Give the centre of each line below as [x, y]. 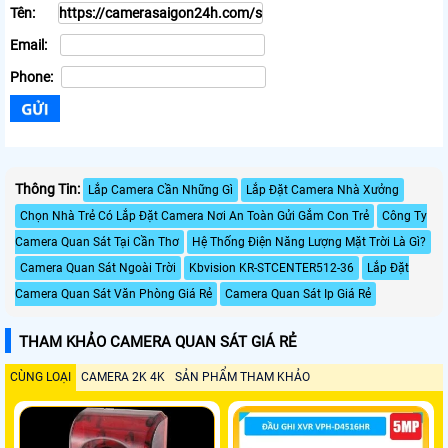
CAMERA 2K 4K [123, 376]
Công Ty [404, 215]
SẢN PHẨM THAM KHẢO [242, 376]
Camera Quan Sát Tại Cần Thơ [97, 241]
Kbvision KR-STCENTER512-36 [271, 267]
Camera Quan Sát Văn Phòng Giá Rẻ [113, 293]
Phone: [33, 77]
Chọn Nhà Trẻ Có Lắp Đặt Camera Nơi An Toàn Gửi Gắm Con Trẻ [194, 215]
